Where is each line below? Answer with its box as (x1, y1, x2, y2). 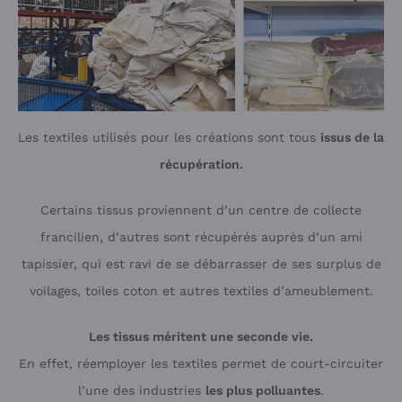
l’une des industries (78, 383, 205, 398)
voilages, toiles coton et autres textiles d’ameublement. (29, 284, 373, 298)
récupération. (159, 157, 243, 171)
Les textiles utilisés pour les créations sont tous (18, 130, 320, 144)
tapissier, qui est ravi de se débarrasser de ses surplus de (21, 257, 381, 271)
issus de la (320, 130, 384, 144)
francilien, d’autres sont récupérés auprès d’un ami (39, 230, 363, 244)
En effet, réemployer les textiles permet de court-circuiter (19, 356, 383, 371)
